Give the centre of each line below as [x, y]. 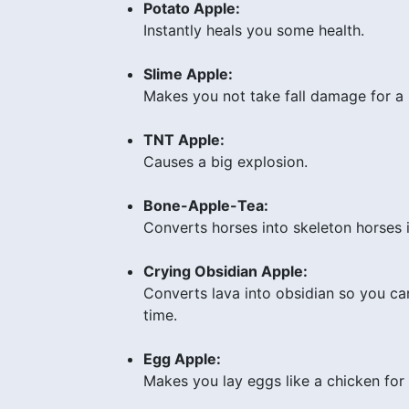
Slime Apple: [188, 73]
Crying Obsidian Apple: [225, 271]
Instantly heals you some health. [254, 30]
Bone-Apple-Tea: [206, 205]
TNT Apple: [184, 139]
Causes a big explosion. [225, 161]
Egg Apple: [182, 358]
